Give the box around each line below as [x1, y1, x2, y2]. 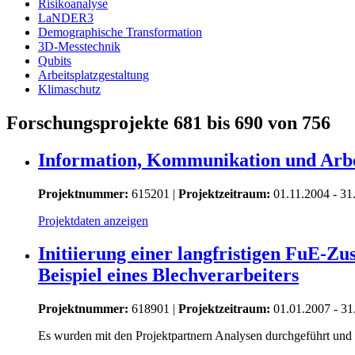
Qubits [38, 53, 71, 67]
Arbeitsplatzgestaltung [38, 67, 149, 82]
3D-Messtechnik [38, 39, 120, 53]
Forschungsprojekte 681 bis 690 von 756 [6, 112, 330, 133]
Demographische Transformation [38, 25, 202, 39]
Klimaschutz [38, 82, 101, 96]
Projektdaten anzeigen [38, 213, 148, 227]
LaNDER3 [38, 10, 94, 25]
